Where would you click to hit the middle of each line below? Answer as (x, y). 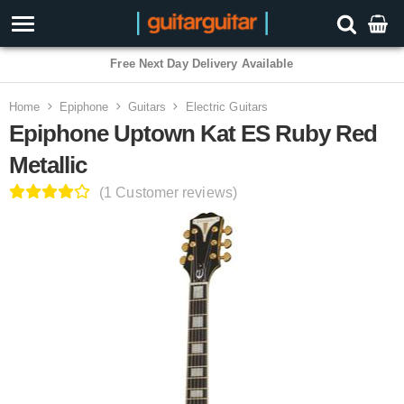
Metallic (48, 165)
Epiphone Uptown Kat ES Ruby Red (193, 133)
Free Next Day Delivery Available (202, 64)
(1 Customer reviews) (168, 193)
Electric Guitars (227, 107)
